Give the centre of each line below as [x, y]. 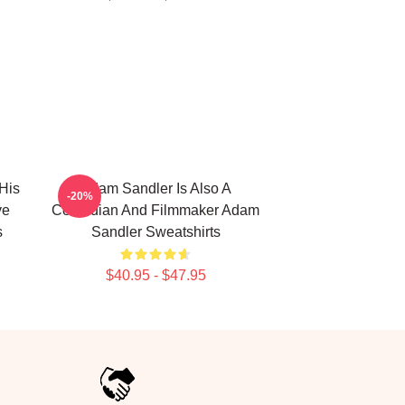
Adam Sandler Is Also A [155, 188]
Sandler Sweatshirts [155, 232]
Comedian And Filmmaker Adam [155, 210]
